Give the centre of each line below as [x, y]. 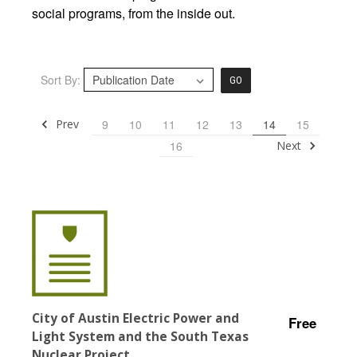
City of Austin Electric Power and [135, 318]
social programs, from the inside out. [133, 13]
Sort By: [60, 80]
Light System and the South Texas [140, 336]
